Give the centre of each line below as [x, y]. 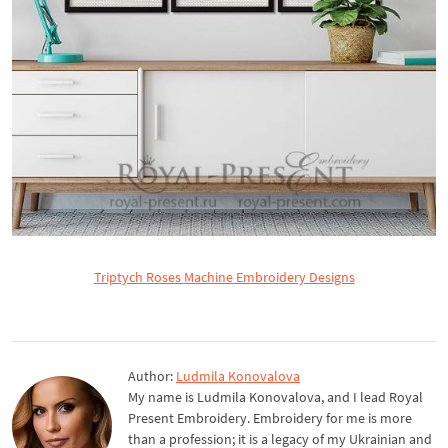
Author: [152, 375]
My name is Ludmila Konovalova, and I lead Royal [275, 396]
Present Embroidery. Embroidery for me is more [270, 417]
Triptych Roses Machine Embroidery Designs [224, 276]
